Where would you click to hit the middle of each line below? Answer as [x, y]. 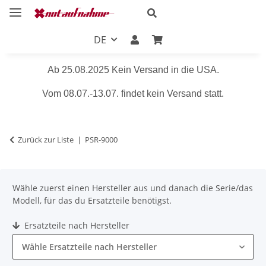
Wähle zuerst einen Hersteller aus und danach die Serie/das [133, 188]
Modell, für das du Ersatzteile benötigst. [92, 200]
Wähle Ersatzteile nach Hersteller [89, 246]
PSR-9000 [101, 139]
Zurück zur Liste [46, 139]
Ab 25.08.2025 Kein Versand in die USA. [133, 69]
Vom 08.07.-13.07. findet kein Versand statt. [133, 93]
